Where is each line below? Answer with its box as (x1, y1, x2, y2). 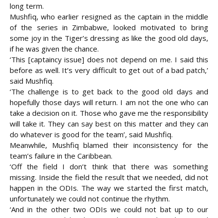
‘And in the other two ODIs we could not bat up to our (10, 204, 208, 215)
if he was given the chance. (10, 44, 99, 54)
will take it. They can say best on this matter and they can (10, 119, 208, 129)
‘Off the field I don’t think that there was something (10, 162, 208, 172)
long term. (10, 1, 44, 11)
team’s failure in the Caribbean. (10, 151, 112, 161)
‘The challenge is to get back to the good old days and (10, 87, 208, 97)
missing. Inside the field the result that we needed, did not (10, 172, 208, 182)
